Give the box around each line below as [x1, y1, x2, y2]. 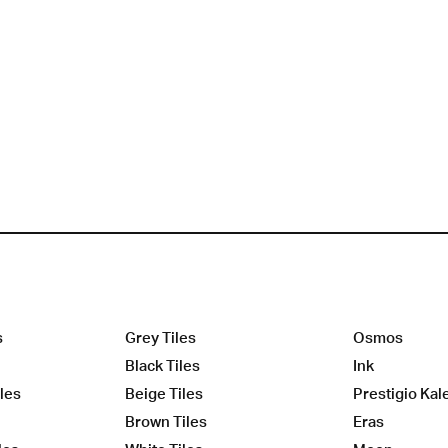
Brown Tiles [125, 412, 207, 432]
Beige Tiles [125, 384, 203, 404]
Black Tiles [125, 356, 200, 376]
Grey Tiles [125, 328, 196, 348]
